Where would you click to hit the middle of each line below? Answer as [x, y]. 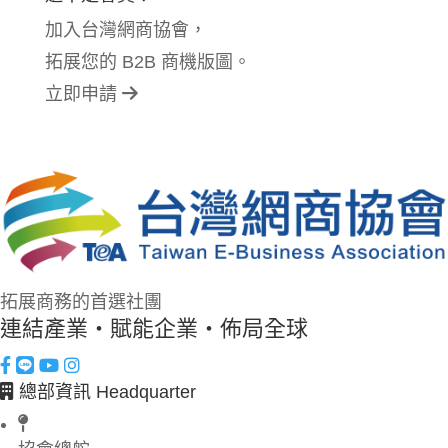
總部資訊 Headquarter [105, 392]
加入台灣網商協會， [125, 29]
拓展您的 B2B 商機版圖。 [147, 61]
